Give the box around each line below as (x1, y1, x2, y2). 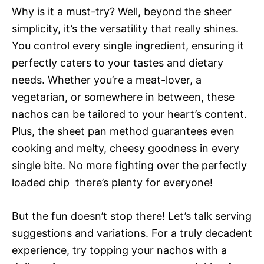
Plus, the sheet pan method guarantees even (12, 125, 235, 138)
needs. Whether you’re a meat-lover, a (12, 74, 202, 87)
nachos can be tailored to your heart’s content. (12, 108, 247, 121)
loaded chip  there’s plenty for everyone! (12, 176, 213, 189)
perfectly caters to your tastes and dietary (12, 57, 223, 70)
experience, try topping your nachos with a (12, 244, 227, 257)
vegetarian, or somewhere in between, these (12, 91, 235, 104)
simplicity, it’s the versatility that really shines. (12, 22, 239, 35)
